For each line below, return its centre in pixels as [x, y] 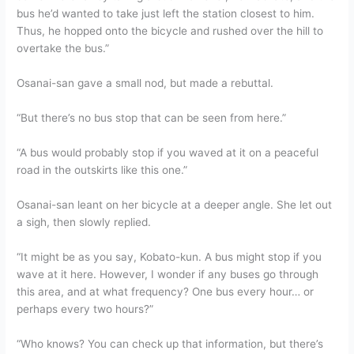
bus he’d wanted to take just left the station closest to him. [166, 14]
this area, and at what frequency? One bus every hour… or [166, 291]
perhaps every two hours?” [85, 309]
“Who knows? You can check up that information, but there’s [170, 343]
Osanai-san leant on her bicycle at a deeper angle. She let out [175, 204]
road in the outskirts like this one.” [102, 170]
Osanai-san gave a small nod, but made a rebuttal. [145, 83]
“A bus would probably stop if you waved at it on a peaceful [168, 153]
